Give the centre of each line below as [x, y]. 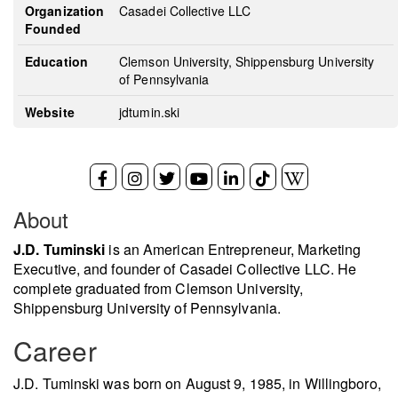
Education [56, 61]
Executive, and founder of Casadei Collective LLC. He [185, 269]
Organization [65, 11]
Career [55, 350]
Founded [53, 28]
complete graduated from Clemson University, [159, 288]
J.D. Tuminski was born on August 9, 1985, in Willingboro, [197, 383]
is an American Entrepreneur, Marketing [233, 249]
